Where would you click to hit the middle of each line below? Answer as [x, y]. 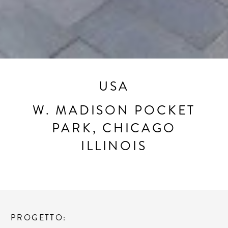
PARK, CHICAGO [114, 128]
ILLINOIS [114, 146]
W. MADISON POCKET [114, 110]
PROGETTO [37, 217]
